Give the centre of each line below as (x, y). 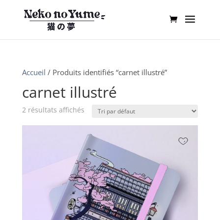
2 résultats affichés (53, 110)
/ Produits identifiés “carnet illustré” (106, 72)
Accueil (34, 72)
